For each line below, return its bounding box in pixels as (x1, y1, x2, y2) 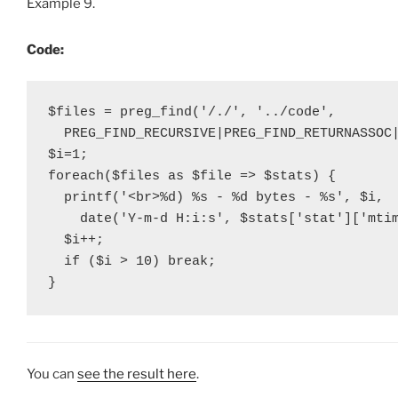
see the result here (77, 365, 196, 382)
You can (27, 365, 77, 382)
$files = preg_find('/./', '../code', (48, 104, 336, 120)
